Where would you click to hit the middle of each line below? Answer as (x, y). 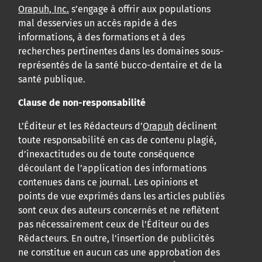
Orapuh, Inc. (44, 9)
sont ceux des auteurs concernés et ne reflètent (119, 211)
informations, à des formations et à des (101, 37)
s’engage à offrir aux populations (140, 9)
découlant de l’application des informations (112, 168)
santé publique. (52, 80)
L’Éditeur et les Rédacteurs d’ (80, 126)
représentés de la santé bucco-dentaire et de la (120, 65)
